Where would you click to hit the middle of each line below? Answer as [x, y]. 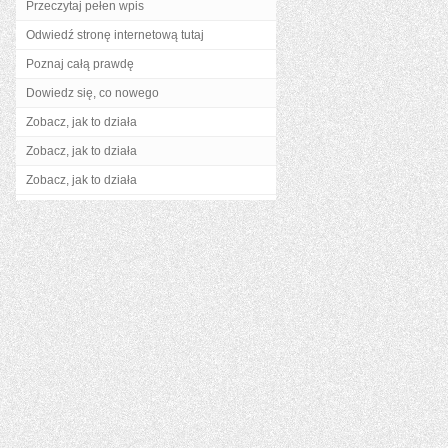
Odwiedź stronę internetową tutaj [115, 35]
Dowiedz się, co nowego [92, 93]
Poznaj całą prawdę [80, 64]
